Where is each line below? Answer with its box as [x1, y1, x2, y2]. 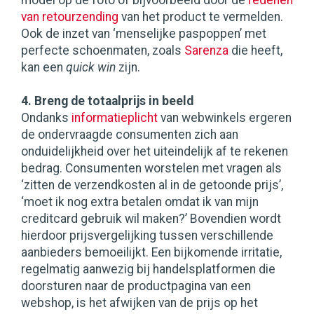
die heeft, [228, 43, 282, 58]
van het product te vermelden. [118, 10, 283, 25]
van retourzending [21, 10, 118, 25]
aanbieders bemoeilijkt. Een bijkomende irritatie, [21, 245, 282, 260]
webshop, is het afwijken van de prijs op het [21, 296, 258, 310]
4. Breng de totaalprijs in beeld [21, 94, 193, 109]
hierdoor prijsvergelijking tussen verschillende [21, 228, 273, 243]
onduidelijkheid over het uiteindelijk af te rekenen [21, 144, 288, 159]
